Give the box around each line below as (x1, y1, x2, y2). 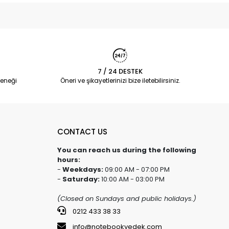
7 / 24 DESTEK (98, 66, 143, 77)
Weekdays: (62, 165, 103, 175)
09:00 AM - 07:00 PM (103, 165, 170, 175)
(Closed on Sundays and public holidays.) (57, 194, 196, 204)
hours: (57, 155, 80, 165)
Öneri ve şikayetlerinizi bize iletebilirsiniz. (60, 76, 180, 85)
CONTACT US (57, 126, 107, 138)
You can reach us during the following (57, 145, 196, 155)
